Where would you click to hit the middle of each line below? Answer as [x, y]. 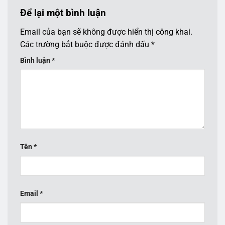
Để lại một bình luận [64, 13]
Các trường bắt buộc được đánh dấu [86, 44]
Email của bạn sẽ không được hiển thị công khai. [106, 32]
